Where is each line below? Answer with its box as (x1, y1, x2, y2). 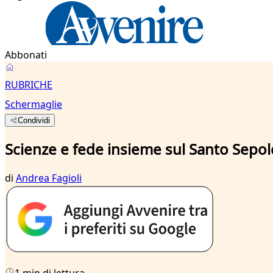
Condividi (18, 116, 51, 125)
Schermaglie (5, 97, 62, 111)
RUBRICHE (5, 78, 52, 91)
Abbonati (5, 48, 47, 62)
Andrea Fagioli (16, 171, 82, 185)
